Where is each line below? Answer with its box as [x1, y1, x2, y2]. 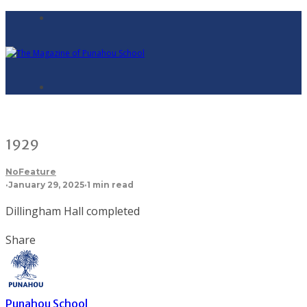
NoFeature [5, 167, 56, 177]
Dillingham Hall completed [5, 204, 140, 219]
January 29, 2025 [8, 180, 84, 191]
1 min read [87, 180, 134, 191]
